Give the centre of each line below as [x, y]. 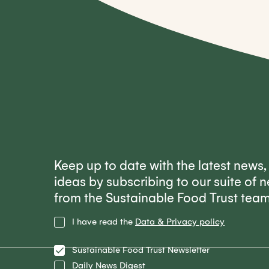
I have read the [104, 222]
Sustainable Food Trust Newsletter [141, 250]
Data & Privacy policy [180, 222]
